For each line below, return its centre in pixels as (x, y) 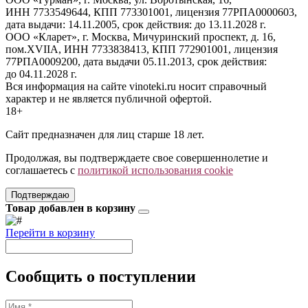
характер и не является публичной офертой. (109, 99)
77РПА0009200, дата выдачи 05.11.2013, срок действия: (136, 62)
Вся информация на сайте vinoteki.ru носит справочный (136, 87)
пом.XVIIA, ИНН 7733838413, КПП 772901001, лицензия (142, 49)
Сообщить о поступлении (101, 277)
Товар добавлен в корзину (70, 208)
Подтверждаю (40, 195)
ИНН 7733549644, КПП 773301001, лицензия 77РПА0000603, (151, 12)
